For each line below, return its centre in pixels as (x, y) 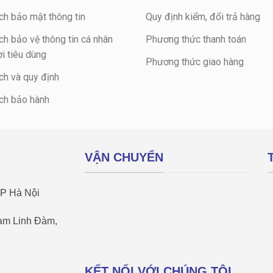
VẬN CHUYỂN (124, 157)
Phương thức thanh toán (196, 39)
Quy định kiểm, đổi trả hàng (203, 17)
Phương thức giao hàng (195, 62)
